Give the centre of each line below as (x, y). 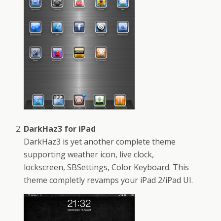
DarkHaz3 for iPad (60, 129)
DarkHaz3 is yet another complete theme (100, 142)
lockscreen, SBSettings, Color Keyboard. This (107, 167)
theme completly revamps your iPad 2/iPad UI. (109, 180)
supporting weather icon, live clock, (89, 155)
